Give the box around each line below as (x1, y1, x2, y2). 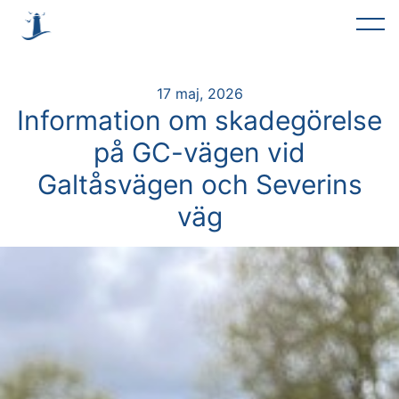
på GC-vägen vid (94, 136, 305, 168)
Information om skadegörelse (17, 104, 382, 136)
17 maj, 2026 (156, 85, 243, 102)
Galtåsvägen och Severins (37, 168, 362, 200)
